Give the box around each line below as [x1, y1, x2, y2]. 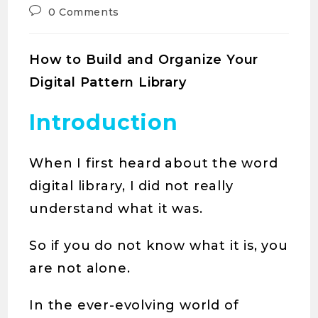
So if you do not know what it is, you [29, 238, 288, 254]
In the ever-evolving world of [29, 297, 239, 314]
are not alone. [29, 261, 131, 277]
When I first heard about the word [29, 155, 278, 172]
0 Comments [48, 6, 119, 19]
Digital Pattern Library [29, 75, 187, 91]
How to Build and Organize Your [29, 52, 259, 68]
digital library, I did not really [29, 178, 234, 194]
